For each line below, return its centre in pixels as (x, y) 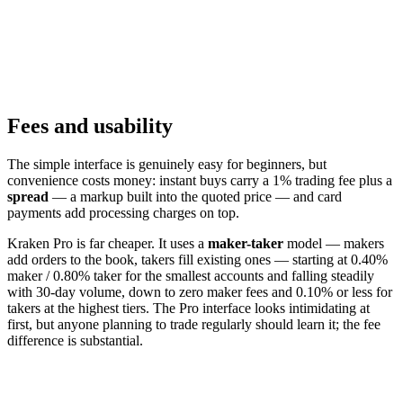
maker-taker (246, 243)
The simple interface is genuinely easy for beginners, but (167, 164)
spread (28, 196)
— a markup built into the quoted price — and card (195, 196)
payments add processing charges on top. (123, 212)
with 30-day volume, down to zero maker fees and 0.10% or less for (200, 291)
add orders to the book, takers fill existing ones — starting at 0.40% (197, 259)
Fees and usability (90, 125)
